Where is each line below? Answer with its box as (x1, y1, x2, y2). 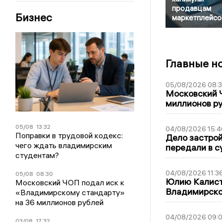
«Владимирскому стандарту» (15, 187, 125, 198)
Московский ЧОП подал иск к (15, 177, 125, 188)
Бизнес (15, 10, 53, 25)
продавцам (171, 3, 211, 13)
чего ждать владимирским (15, 140, 112, 151)
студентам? (15, 150, 59, 161)
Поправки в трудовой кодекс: (15, 130, 123, 141)
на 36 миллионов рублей (15, 197, 104, 208)
